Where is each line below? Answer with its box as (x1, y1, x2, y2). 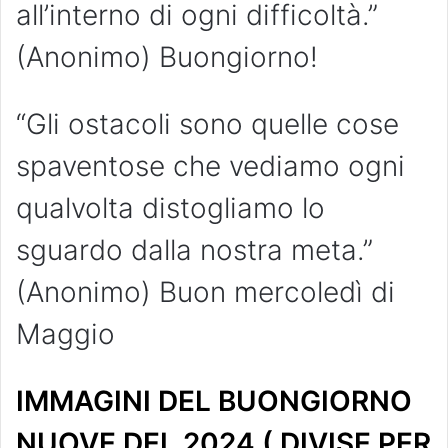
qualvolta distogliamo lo (16, 190, 325, 225)
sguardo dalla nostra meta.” (16, 232, 373, 267)
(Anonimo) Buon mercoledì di (16, 274, 395, 309)
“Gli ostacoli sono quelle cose (16, 106, 399, 141)
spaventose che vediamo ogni (16, 148, 405, 183)
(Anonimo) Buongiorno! (16, 39, 318, 74)
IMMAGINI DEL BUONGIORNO (16, 383, 412, 418)
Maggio (16, 316, 115, 351)
